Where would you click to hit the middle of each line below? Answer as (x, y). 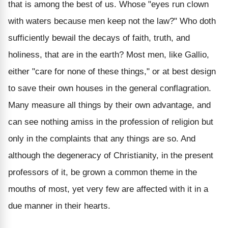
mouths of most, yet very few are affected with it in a (108, 189)
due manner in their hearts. (59, 206)
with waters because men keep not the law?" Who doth (112, 21)
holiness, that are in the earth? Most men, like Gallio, (109, 54)
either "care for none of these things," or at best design (112, 71)
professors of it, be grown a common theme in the (103, 172)
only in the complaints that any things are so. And (102, 138)
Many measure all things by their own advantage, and (109, 105)
